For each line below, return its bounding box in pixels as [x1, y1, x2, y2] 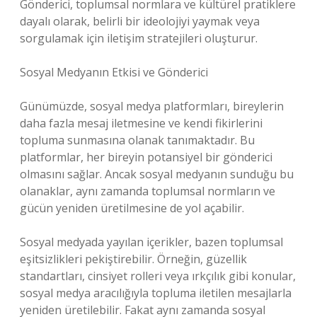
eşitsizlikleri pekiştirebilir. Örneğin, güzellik [20, 251, 247, 267]
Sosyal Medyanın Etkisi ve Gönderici [20, 64, 208, 80]
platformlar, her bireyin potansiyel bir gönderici [20, 149, 272, 165]
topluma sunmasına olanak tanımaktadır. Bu [20, 132, 255, 148]
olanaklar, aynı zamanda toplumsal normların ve [20, 183, 275, 199]
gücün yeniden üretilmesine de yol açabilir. [20, 200, 244, 216]
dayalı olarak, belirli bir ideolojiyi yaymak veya [20, 13, 260, 29]
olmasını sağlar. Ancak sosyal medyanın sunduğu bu [20, 166, 294, 182]
